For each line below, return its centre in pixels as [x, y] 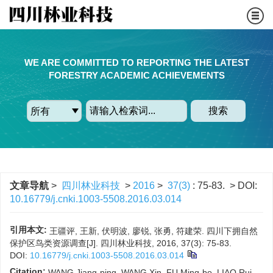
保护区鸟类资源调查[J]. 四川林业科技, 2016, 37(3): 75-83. [121, 243]
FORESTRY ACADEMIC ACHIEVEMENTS [136, 75]
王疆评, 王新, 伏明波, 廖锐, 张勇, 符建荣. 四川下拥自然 [154, 231]
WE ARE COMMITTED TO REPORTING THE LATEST [136, 62]
